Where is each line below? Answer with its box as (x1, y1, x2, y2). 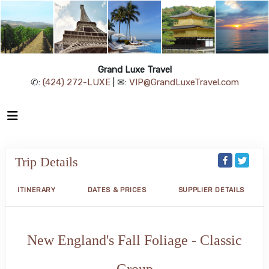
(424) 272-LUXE (42, 76, 110, 88)
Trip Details (15, 154, 78, 169)
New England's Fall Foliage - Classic (27, 232, 242, 248)
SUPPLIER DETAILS (178, 186, 244, 194)
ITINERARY (17, 186, 56, 194)
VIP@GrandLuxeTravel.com (128, 76, 239, 88)
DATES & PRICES (87, 186, 147, 194)
